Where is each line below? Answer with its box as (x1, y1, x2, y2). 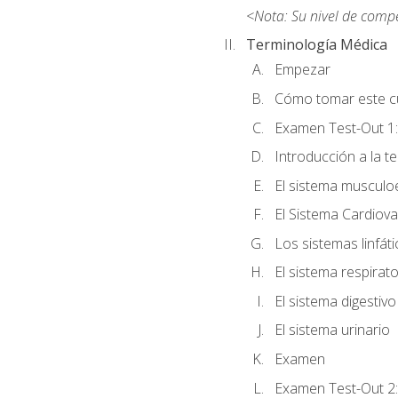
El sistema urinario (274, 320, 390, 340)
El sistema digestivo (274, 291, 396, 311)
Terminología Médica (245, 35, 387, 55)
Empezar (274, 60, 330, 80)
